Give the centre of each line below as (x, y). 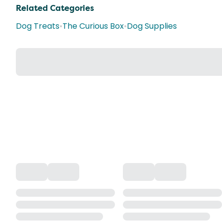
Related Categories (55, 8)
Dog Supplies (152, 26)
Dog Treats (38, 26)
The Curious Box (93, 26)
